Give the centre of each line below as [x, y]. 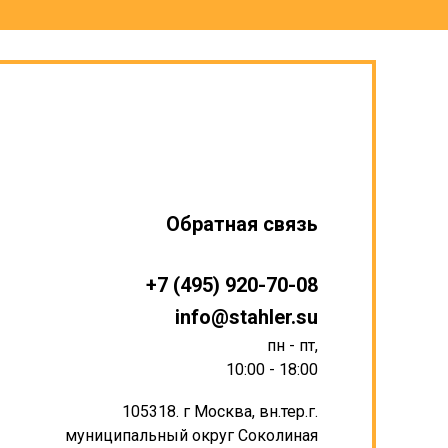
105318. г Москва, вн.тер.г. [220, 411]
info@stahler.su [246, 316]
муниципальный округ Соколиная [191, 435]
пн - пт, [292, 345]
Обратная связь [242, 223]
